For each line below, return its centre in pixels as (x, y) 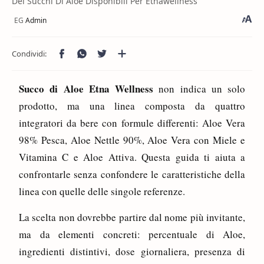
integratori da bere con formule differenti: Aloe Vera (132, 123)
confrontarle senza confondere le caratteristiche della (132, 174)
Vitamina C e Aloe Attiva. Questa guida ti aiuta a (132, 157)
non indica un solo (199, 89)
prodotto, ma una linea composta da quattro (132, 106)
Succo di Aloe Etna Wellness (86, 89)
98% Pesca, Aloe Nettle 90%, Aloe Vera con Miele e (132, 140)
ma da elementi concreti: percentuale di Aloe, (132, 234)
